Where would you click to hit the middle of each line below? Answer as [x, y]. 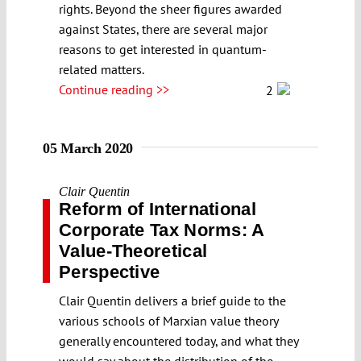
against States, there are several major [163, 29]
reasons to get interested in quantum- [163, 49]
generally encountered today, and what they [178, 340]
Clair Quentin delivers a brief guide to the [172, 300]
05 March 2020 [88, 148]
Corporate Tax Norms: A [162, 230]
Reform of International [158, 209]
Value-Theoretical [133, 251]
